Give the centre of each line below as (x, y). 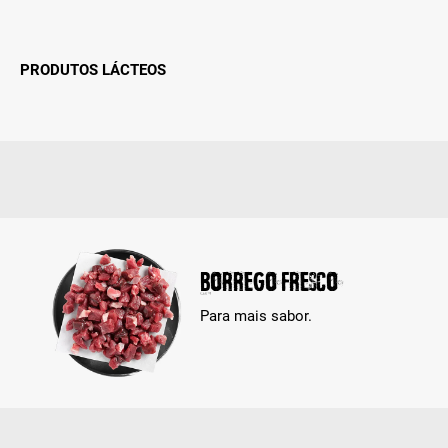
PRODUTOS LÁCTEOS (93, 70)
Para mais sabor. (256, 315)
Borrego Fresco (269, 281)
